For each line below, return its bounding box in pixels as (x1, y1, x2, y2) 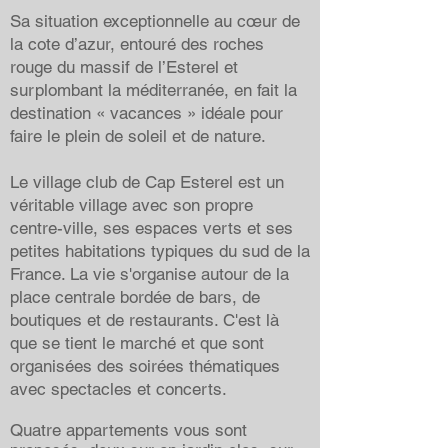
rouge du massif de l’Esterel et (10, 56, 238, 77)
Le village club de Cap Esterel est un (10, 171, 284, 192)
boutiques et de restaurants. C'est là (10, 309, 279, 330)
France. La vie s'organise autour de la (10, 263, 289, 284)
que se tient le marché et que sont (10, 332, 264, 353)
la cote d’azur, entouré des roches (10, 33, 264, 54)
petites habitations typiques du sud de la (10, 240, 310, 261)
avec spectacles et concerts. (10, 378, 227, 399)
